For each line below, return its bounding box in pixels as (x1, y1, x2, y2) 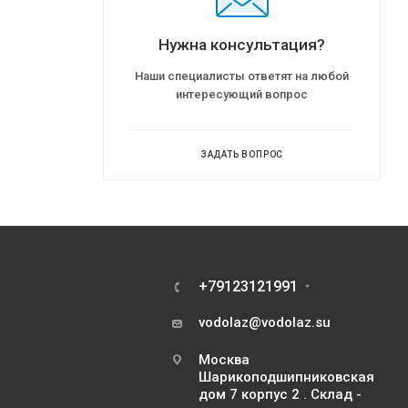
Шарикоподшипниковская (198, 369, 374, 385)
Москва (198, 352, 250, 368)
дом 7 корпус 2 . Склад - (198, 386, 362, 403)
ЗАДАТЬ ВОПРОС (199, 149, 284, 159)
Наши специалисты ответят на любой (135, 69, 349, 83)
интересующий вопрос (176, 87, 308, 101)
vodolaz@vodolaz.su (198, 314, 331, 331)
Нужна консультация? (158, 36, 325, 54)
